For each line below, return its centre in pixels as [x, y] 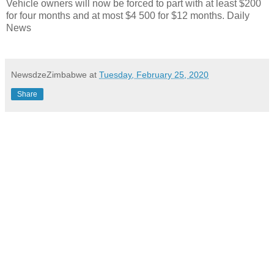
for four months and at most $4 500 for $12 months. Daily [128, 15]
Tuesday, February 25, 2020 [154, 74]
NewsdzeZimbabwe [49, 74]
